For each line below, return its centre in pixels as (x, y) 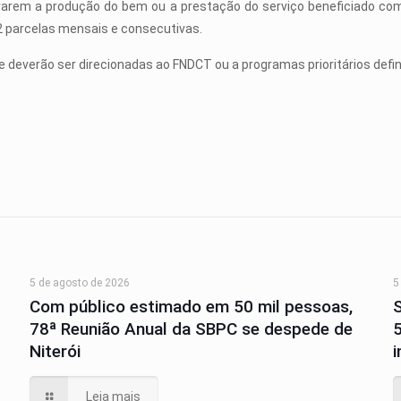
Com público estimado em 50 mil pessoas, (191, 307)
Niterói (55, 351)
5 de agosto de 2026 (79, 283)
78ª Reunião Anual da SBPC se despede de (191, 329)
